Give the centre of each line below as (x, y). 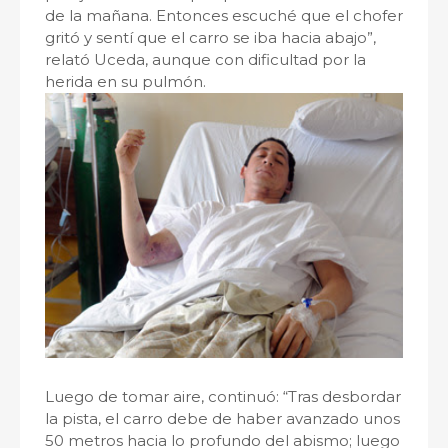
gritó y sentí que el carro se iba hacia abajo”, (210, 37)
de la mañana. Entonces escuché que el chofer (224, 15)
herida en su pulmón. (125, 81)
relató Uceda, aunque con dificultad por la (205, 59)
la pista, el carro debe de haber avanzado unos (222, 418)
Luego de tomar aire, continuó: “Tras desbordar (223, 396)
